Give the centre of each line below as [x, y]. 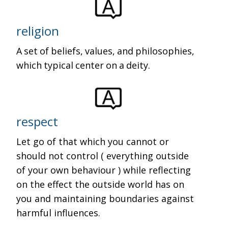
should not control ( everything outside [103, 156]
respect [37, 121]
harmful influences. [59, 213]
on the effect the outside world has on [101, 184]
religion [38, 31]
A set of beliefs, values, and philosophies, [107, 51]
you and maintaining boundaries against [105, 198]
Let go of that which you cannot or [93, 141]
